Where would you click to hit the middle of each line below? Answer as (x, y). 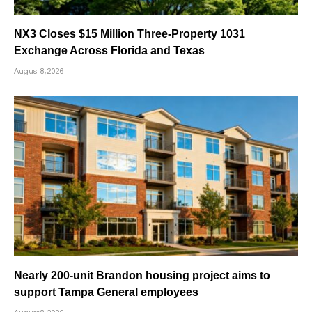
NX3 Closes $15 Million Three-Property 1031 (130, 34)
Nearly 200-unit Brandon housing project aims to (142, 275)
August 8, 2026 (39, 72)
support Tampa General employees (106, 292)
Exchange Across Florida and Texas (109, 51)
